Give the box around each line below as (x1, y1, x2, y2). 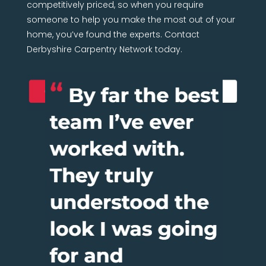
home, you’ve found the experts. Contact (26, 28, 199, 40)
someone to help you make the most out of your (26, 14, 235, 26)
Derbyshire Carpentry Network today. (26, 43, 182, 55)
